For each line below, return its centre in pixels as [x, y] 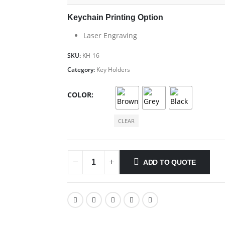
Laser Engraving [110, 35]
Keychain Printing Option [115, 17]
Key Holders [113, 70]
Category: [82, 70]
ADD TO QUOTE [170, 162]
